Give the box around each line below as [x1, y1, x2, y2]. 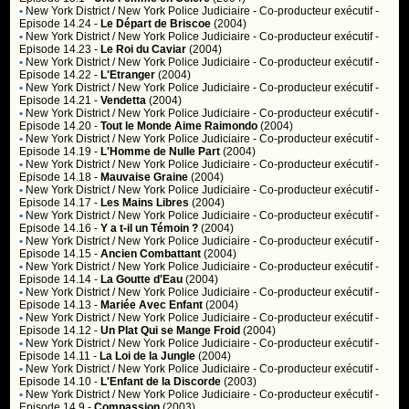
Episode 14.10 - [19, 375, 101, 388]
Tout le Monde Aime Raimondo [100, 120, 258, 132]
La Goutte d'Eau [100, 273, 184, 286]
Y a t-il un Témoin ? [100, 222, 199, 235]
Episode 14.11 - [19, 350, 100, 362]
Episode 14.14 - [19, 273, 101, 286]
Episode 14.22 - [19, 68, 101, 81]
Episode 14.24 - [19, 17, 101, 30]
